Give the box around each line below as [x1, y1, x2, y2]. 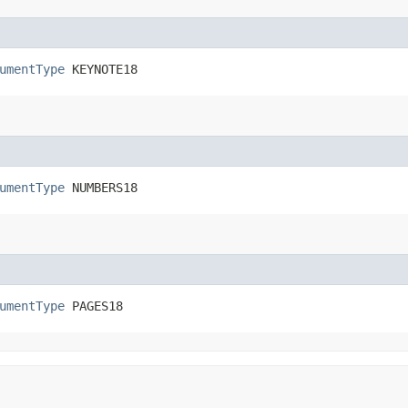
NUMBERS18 [65, 179, 138, 195]
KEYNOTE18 [65, 61, 138, 76]
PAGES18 [65, 298, 123, 313]
